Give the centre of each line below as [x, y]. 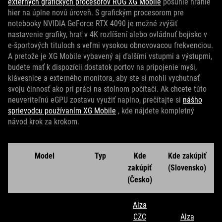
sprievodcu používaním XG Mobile [62, 111]
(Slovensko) [187, 168]
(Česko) [140, 180]
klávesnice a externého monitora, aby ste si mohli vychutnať [104, 78]
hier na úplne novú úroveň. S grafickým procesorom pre [96, 13]
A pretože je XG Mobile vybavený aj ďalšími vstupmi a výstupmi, [110, 56]
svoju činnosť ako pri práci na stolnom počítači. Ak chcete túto [107, 89]
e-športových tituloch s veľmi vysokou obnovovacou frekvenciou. [111, 46]
